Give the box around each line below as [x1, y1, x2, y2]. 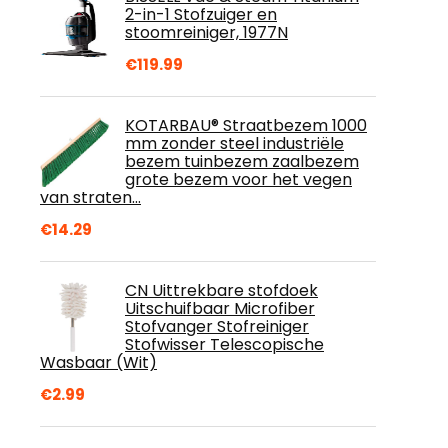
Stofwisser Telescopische [125, 333, 324, 356]
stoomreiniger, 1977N [125, 21, 288, 44]
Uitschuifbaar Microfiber [125, 297, 315, 320]
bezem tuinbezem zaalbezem [125, 150, 359, 173]
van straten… [40, 186, 141, 209]
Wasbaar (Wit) [40, 351, 157, 374]
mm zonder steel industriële [125, 132, 344, 155]
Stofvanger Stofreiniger [125, 315, 309, 338]
